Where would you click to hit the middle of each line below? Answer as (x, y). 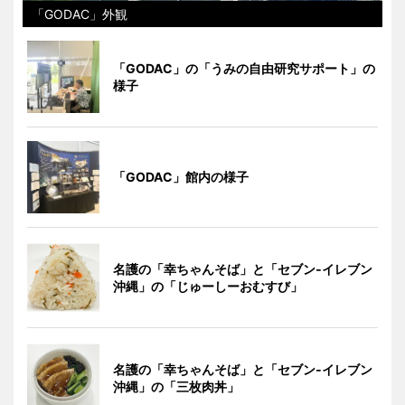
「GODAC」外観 (80, 14)
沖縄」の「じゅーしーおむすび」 (208, 287)
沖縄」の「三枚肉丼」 (176, 387)
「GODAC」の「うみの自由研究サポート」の (244, 69)
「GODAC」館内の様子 (181, 177)
